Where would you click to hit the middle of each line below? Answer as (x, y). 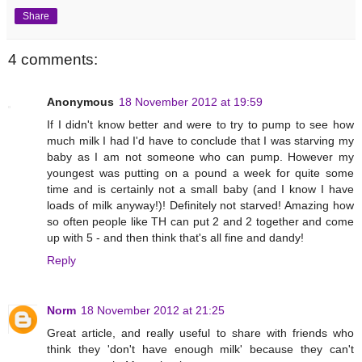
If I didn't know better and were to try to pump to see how (200, 124)
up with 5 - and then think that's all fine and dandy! (175, 237)
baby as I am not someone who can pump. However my (200, 156)
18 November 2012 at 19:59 (191, 101)
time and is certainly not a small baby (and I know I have (200, 189)
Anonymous (80, 101)
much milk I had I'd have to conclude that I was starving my (200, 140)
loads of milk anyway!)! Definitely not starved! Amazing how (200, 205)
